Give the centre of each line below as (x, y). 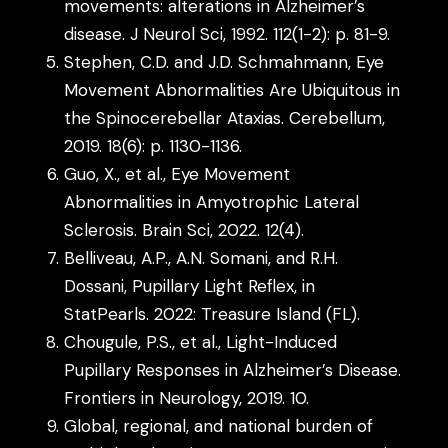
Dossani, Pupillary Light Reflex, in (190, 285)
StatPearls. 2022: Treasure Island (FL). (212, 313)
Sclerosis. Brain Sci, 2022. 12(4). (184, 229)
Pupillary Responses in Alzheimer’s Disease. (233, 369)
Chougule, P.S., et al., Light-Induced (201, 341)
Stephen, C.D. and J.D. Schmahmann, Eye (224, 61)
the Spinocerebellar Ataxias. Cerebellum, (225, 117)
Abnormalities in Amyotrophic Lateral (212, 201)
